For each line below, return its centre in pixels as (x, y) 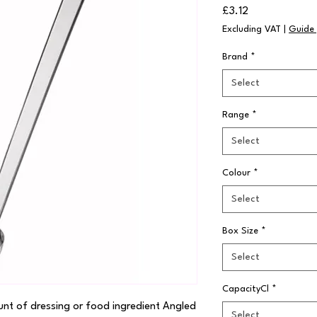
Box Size (240, 231)
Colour (236, 173)
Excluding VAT (252, 29)
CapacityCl (246, 289)
